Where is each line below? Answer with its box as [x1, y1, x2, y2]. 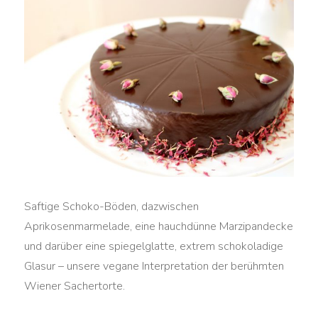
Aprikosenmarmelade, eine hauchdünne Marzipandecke [24, 219, 294, 235]
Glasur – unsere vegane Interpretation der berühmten [24, 258, 285, 275]
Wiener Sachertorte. [24, 278, 126, 295]
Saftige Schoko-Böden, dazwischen [24, 199, 199, 215]
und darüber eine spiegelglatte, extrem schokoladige [24, 238, 284, 255]
